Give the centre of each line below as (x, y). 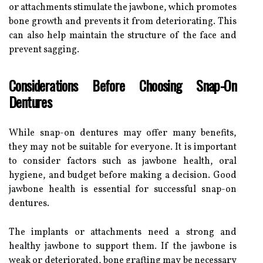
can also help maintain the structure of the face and (123, 36)
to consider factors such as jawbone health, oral (123, 161)
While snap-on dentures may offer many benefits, (123, 133)
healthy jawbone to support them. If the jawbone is (123, 246)
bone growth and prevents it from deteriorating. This (123, 21)
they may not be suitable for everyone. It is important (123, 147)
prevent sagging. (44, 50)
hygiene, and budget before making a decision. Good (123, 175)
